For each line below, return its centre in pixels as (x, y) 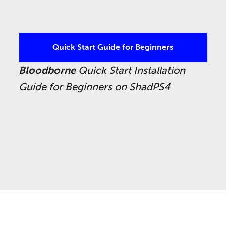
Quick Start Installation (131, 70)
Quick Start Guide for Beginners (113, 47)
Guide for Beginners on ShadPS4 (95, 87)
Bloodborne (47, 70)
